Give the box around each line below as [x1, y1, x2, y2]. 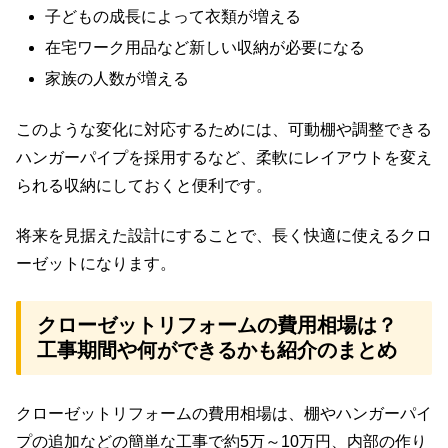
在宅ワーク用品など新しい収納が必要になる [45, 39, 366, 57]
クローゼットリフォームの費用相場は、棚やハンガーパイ [16, 404, 432, 422]
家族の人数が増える [45, 70, 190, 88]
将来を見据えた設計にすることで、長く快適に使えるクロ [16, 227, 432, 245]
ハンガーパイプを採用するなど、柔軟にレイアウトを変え [16, 148, 432, 166]
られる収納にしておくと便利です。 [16, 176, 272, 194]
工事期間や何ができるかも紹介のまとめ [37, 338, 397, 361]
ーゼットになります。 [16, 255, 176, 273]
